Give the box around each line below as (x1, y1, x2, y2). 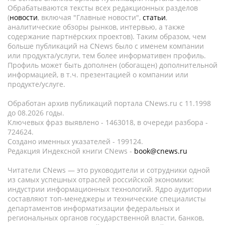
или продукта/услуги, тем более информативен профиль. (8, 51, 206, 61)
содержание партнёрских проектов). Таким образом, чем (8, 32, 206, 42)
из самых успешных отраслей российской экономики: (8, 175, 194, 185)
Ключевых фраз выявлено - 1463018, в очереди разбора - (8, 118, 208, 128)
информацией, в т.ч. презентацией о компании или (8, 70, 188, 80)
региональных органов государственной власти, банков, (8, 213, 204, 223)
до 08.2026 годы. (8, 108, 64, 118)
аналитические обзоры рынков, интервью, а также (8, 22, 185, 32)
